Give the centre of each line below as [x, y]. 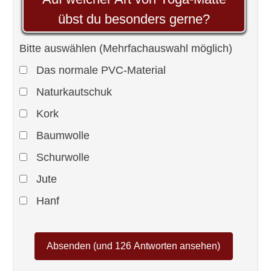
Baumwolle [61, 135]
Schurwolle [61, 157]
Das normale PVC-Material [99, 70]
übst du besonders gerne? [134, 19]
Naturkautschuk [72, 92]
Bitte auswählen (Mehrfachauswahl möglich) [126, 48]
